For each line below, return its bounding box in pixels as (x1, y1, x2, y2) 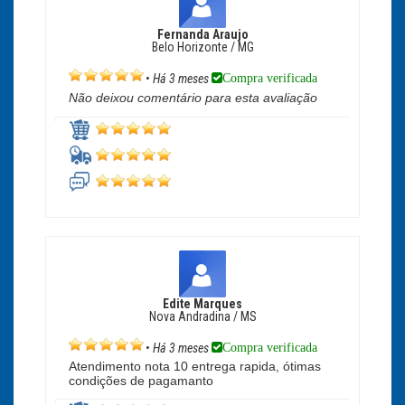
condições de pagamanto (69, 373, 213, 389)
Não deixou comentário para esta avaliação (69, 90, 317, 106)
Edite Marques (163, 297, 242, 311)
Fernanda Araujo (156, 27, 249, 42)
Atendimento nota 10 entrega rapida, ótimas (69, 359, 321, 374)
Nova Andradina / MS (148, 309, 257, 324)
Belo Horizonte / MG (151, 40, 254, 54)
